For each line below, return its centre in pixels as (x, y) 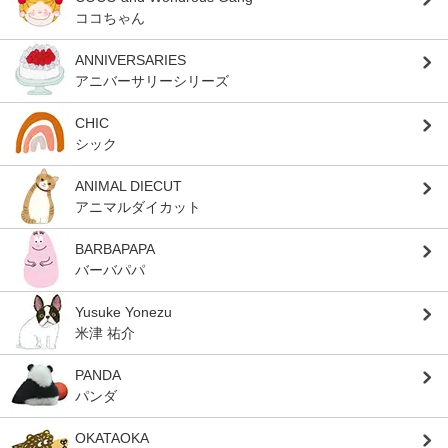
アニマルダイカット (138, 206)
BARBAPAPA (115, 248)
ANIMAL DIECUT (128, 185)
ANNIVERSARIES (130, 59)
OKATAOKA (112, 437)
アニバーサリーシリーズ (152, 80)
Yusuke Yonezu (123, 311)
